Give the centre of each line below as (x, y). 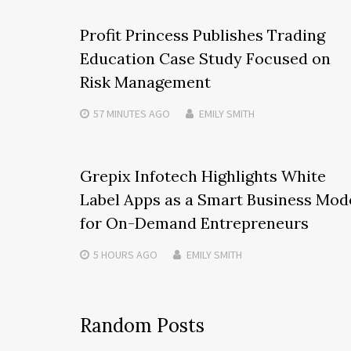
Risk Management (145, 82)
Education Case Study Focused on (205, 58)
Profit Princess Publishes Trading (203, 35)
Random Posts (142, 326)
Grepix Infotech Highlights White (203, 176)
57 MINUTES (120, 114)
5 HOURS (114, 255)
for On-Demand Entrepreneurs (194, 223)
